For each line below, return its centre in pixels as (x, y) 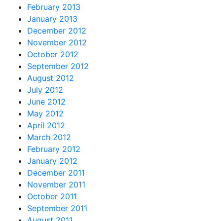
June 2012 (46, 101)
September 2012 (58, 66)
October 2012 (53, 54)
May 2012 (45, 113)
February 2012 (54, 149)
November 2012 (57, 42)
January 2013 (52, 18)
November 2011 (56, 184)
